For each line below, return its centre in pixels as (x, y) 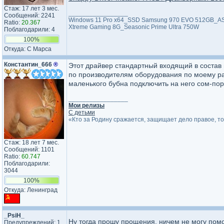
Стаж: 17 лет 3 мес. (31, 8)
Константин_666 (29, 64)
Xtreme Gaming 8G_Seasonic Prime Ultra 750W (134, 27)
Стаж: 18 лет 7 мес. (31, 142)
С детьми (82, 112)
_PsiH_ (14, 215)
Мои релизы (86, 105)
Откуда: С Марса (28, 49)
